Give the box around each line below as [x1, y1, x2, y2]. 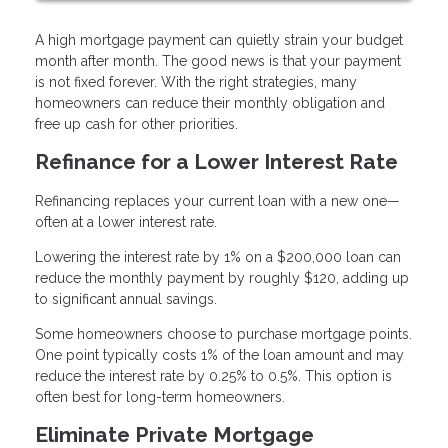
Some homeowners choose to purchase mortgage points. [35, 326, 412, 343]
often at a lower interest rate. [35, 214, 217, 231]
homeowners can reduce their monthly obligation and [35, 95, 385, 112]
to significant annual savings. [35, 291, 217, 308]
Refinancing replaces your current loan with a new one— [35, 193, 400, 210]
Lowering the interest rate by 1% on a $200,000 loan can [35, 249, 401, 266]
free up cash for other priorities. [35, 116, 238, 133]
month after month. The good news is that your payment [35, 53, 401, 70]
